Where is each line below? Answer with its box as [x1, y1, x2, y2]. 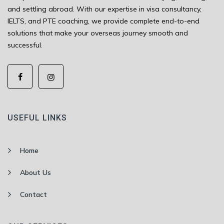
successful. [7, 40, 42, 49]
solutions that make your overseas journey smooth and [7, 28, 188, 37]
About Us [20, 167, 51, 177]
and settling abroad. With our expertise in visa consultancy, [7, 4, 201, 13]
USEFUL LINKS [7, 112, 67, 122]
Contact [20, 189, 47, 199]
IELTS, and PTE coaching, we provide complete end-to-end [7, 16, 199, 25]
